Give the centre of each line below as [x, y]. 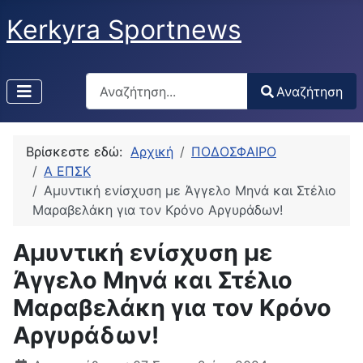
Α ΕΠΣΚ [67, 171]
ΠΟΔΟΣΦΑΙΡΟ [234, 152]
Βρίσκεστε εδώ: [78, 152]
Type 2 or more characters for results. [201, 119]
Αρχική [152, 152]
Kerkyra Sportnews [124, 30]
